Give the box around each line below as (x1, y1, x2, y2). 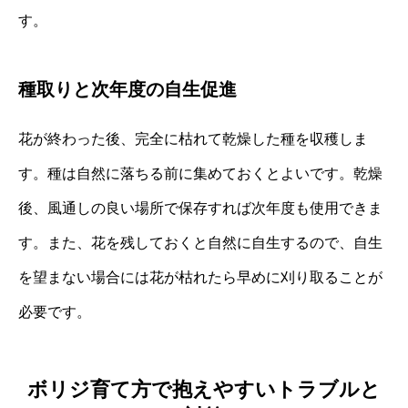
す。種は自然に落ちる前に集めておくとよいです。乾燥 (18, 165, 382, 181)
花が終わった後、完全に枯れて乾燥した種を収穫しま (18, 130, 368, 147)
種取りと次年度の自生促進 (18, 78, 237, 99)
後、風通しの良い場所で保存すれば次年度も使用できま (18, 199, 382, 216)
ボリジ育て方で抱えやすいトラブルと (27, 377, 381, 401)
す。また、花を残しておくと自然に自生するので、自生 (18, 234, 382, 250)
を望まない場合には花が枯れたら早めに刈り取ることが (18, 269, 382, 285)
